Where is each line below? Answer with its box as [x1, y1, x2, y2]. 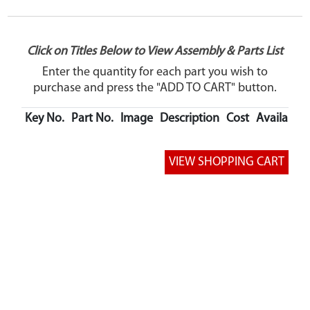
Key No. [25, 112, 65, 126]
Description [160, 112, 220, 126]
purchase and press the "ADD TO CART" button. [33, 82, 277, 95]
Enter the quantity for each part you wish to [42, 66, 268, 80]
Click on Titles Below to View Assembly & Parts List [27, 45, 283, 59]
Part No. [71, 112, 114, 126]
